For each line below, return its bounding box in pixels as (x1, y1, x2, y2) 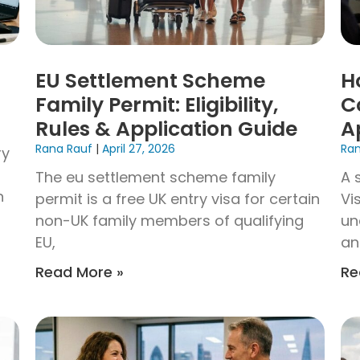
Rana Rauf (35, 141, 96, 157)
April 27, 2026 (99, 141, 175, 157)
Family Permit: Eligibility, (35, 91, 278, 120)
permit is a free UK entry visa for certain (35, 189, 320, 210)
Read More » (35, 262, 124, 283)
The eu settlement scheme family (35, 167, 276, 188)
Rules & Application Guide (35, 115, 297, 144)
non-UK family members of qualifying (35, 211, 304, 231)
